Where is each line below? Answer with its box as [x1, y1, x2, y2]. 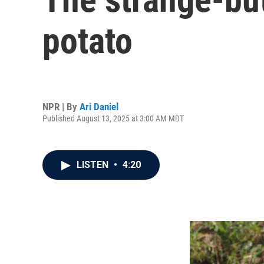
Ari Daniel [80, 100, 118, 113]
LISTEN [77, 159, 111, 170]
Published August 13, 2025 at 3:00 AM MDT [42, 113, 184, 123]
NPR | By [42, 100, 80, 113]
